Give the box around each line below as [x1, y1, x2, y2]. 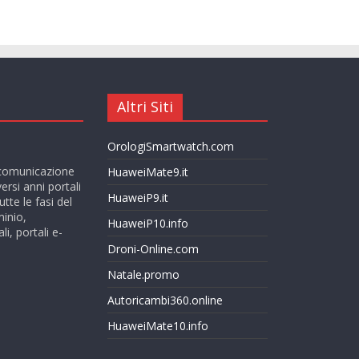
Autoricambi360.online [107, 292, 223, 308]
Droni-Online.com [107, 241, 199, 256]
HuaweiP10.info [107, 216, 188, 231]
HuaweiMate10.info [107, 318, 208, 333]
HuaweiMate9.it [107, 164, 188, 179]
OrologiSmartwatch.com [107, 139, 234, 154]
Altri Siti [117, 97, 173, 116]
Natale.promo [107, 267, 179, 282]
